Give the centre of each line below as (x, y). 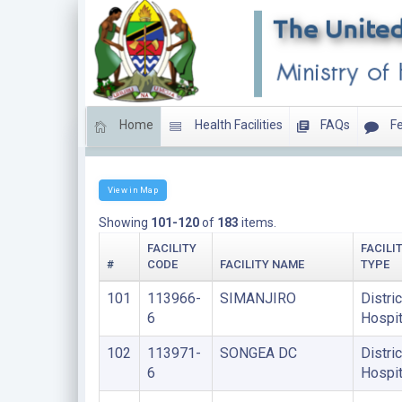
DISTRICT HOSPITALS (162, 141)
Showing (124, 222)
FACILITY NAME (262, 264)
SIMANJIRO (258, 298)
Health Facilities (237, 125)
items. (257, 222)
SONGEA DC (258, 353)
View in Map (132, 189)
